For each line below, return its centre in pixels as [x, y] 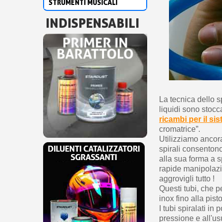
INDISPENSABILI [92, 23]
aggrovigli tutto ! [187, 179]
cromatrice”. [180, 129]
